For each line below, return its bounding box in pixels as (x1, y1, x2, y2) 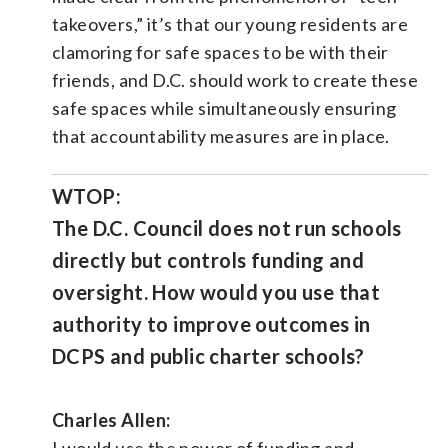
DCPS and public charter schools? (52, 343, 365, 368)
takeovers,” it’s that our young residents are (52, 12, 408, 35)
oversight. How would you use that (52, 279, 381, 304)
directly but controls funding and (52, 247, 365, 272)
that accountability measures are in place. (52, 124, 390, 147)
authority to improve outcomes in (52, 311, 371, 336)
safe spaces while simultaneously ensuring (52, 96, 397, 119)
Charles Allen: (52, 408, 171, 431)
